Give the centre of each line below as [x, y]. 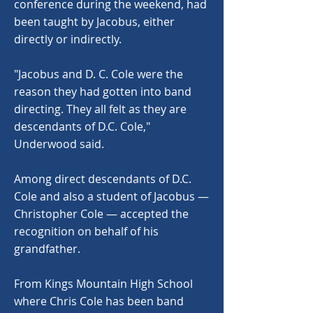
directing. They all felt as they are [100, 109]
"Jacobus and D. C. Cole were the [99, 74]
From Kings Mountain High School [103, 284]
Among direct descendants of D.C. [103, 179]
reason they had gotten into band [103, 92]
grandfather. [47, 249]
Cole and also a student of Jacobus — [111, 196]
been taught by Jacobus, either [94, 22]
